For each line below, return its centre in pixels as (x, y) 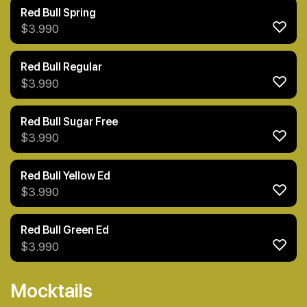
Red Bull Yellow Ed (65, 175)
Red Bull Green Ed (65, 230)
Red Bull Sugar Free (69, 121)
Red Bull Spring (58, 12)
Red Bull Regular (61, 67)
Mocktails (51, 290)
